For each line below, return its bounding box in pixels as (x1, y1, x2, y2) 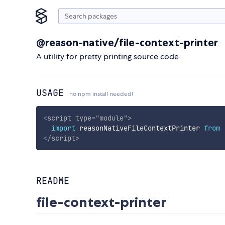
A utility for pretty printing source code (36, 51, 179, 62)
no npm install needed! (69, 90, 133, 98)
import (51, 123, 75, 133)
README (36, 175, 69, 187)
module (99, 113, 124, 123)
